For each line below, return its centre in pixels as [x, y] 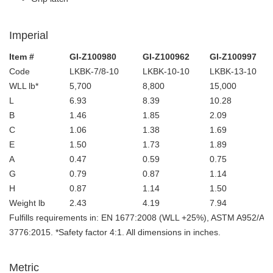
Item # [22, 56]
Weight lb [27, 203]
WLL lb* [24, 86]
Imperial [29, 35]
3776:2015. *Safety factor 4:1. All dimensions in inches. [115, 232]
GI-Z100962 [166, 56]
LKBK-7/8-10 [94, 71]
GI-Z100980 [93, 56]
